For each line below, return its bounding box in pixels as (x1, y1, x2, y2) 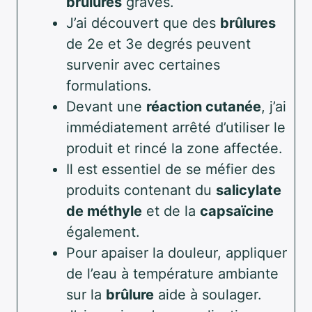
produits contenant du (66, 181, 216, 198)
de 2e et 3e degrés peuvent (66, 35, 251, 52)
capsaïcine (200, 202, 274, 219)
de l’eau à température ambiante (66, 265, 279, 282)
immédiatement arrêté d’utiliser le (66, 118, 286, 136)
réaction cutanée (146, 97, 261, 115)
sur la (66, 286, 106, 303)
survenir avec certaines (66, 56, 220, 73)
